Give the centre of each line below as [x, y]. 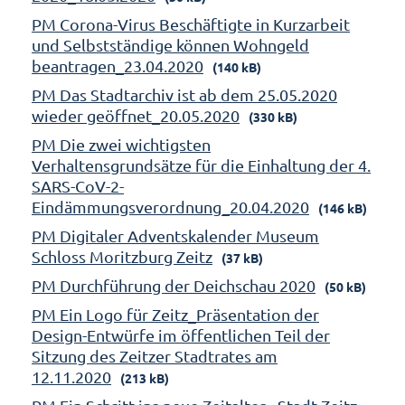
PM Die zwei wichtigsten [121, 144]
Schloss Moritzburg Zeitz [122, 256]
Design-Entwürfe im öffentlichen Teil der [181, 334]
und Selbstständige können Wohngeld [170, 44]
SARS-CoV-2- [78, 185]
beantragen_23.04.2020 [118, 65]
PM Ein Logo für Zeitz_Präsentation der [175, 314]
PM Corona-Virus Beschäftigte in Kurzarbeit [191, 24]
